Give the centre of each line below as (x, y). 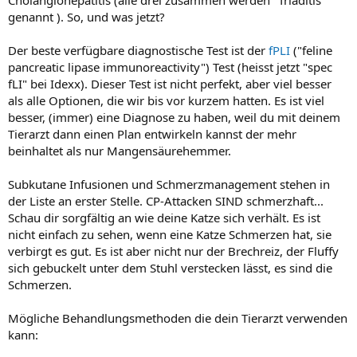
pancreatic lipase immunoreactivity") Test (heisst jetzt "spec (170, 67)
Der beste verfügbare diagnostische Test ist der (138, 50)
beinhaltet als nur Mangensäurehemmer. (120, 150)
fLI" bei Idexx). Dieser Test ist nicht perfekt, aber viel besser (170, 83)
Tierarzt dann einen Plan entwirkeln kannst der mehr (152, 133)
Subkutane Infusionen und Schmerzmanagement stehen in (169, 184)
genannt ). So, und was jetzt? (86, 16)
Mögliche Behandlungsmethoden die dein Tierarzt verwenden (178, 318)
